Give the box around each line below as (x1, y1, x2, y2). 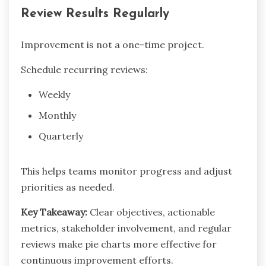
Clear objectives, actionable (87, 205, 215, 218)
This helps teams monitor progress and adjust (21, 164, 232, 177)
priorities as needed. (21, 180, 115, 193)
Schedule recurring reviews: (21, 63, 148, 75)
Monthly (39, 109, 76, 121)
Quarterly (39, 129, 83, 142)
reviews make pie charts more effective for (21, 237, 217, 250)
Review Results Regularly (21, 8, 169, 20)
